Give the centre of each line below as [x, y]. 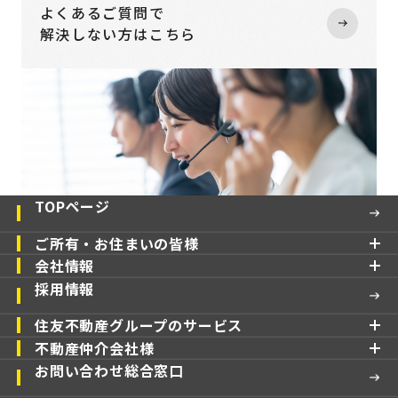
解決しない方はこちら [118, 34]
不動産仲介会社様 [95, 348]
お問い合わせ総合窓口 [109, 371]
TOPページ [72, 207]
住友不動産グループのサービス [139, 326]
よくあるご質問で [102, 13]
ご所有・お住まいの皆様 [117, 243]
